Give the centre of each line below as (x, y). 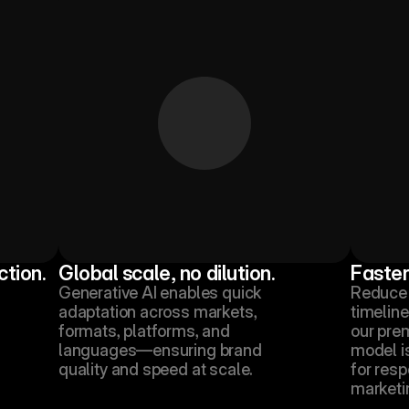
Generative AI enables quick (160, 293)
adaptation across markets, (158, 312)
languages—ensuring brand (160, 350)
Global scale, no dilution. (167, 273)
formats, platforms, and (144, 331)
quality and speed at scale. (156, 369)
